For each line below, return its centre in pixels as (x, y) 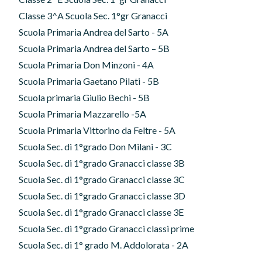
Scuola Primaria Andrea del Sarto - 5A (94, 32)
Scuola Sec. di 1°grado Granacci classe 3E (101, 212)
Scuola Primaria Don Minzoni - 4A (86, 64)
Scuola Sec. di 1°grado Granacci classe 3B (102, 163)
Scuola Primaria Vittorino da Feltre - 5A (97, 130)
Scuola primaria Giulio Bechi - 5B (84, 97)
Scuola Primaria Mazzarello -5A (82, 113)
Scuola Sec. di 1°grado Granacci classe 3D (102, 195)
